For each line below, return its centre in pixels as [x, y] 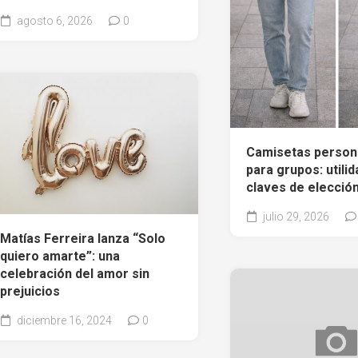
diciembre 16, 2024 [63, 320]
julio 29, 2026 [294, 216]
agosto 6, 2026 [53, 20]
